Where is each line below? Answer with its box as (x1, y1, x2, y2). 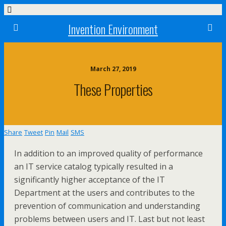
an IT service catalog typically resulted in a (14, 161, 173, 172)
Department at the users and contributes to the (14, 187, 195, 198)
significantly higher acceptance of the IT (14, 174, 165, 185)
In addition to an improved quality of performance (14, 148, 203, 159)
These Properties (73, 79, 153, 100)
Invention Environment (68, 20, 158, 38)
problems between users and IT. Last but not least (14, 213, 205, 224)
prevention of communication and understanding (14, 200, 200, 211)
